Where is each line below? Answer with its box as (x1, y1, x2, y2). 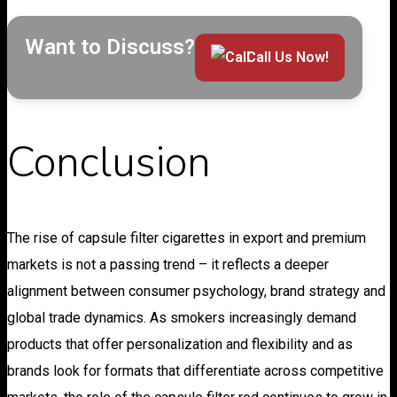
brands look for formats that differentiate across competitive (7, 362, 384, 379)
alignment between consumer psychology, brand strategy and (7, 282, 385, 300)
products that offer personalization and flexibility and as (7, 335, 353, 353)
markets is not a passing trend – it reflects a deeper (7, 255, 329, 273)
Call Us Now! (246, 49, 329, 66)
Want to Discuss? (25, 35, 195, 60)
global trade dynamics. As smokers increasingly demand (7, 308, 356, 326)
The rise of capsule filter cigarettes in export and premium (7, 229, 366, 246)
